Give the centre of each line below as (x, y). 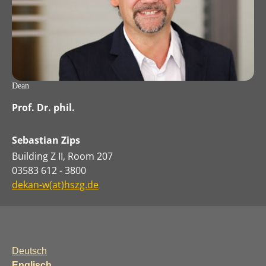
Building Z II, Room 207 (62, 156)
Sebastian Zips (46, 140)
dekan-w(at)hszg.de (55, 184)
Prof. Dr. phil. (43, 108)
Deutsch (29, 251)
